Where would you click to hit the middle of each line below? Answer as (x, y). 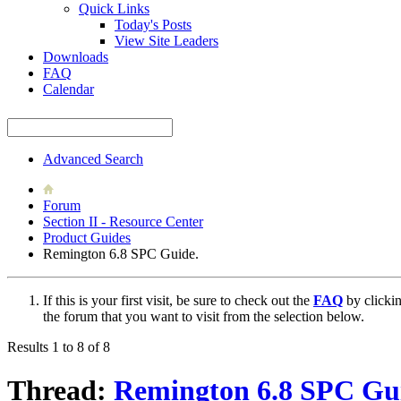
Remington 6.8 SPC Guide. (121, 253)
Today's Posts (153, 24)
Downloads (76, 56)
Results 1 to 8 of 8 (59, 346)
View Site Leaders (166, 40)
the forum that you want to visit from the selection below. (204, 316)
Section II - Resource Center (123, 221)
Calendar (68, 89)
